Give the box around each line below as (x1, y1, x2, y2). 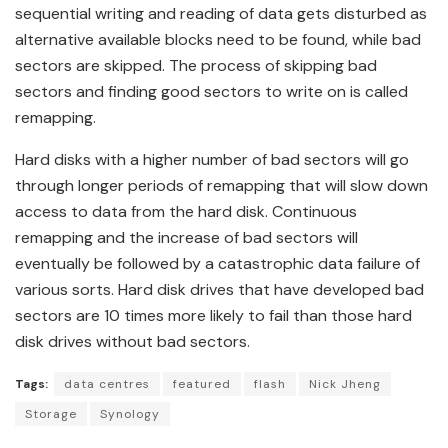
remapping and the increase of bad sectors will (15, 227, 358, 249)
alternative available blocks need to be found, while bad (15, 29, 421, 51)
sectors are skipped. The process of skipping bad (15, 55, 377, 77)
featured (173, 376, 231, 393)
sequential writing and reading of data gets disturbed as (15, 3, 427, 25)
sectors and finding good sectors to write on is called (15, 81, 408, 103)
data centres (64, 376, 150, 393)
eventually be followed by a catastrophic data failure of (15, 253, 420, 275)
